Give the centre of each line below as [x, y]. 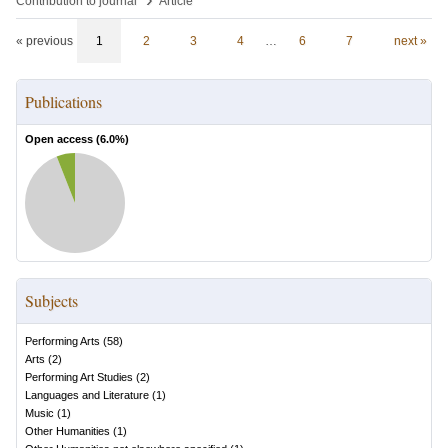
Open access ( [62, 139]
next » [410, 41]
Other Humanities [67, 431]
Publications [63, 101]
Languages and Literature [87, 395]
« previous [44, 41]
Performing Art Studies [79, 377]
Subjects [51, 300]
